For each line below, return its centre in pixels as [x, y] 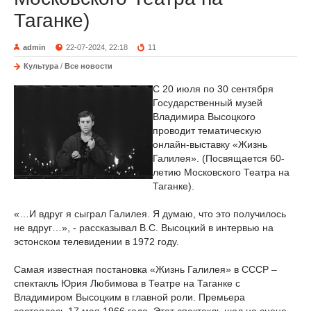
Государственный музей [208, 103]
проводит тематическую [207, 131]
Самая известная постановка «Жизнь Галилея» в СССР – [145, 269]
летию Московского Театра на [221, 172]
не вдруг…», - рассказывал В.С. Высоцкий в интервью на [144, 228]
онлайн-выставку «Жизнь [210, 144]
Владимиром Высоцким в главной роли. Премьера [129, 297]
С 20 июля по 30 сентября [213, 89]
